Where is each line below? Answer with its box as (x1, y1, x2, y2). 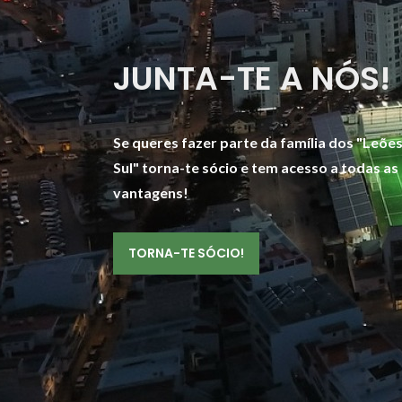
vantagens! (113, 183, 188, 201)
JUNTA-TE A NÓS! (113, 55, 390, 101)
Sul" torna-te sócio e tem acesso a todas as (113, 158, 398, 176)
